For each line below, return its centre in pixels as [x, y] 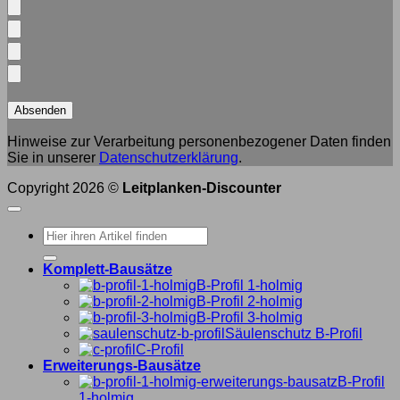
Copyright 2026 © [65, 187]
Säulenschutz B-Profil [294, 333]
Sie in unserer [53, 157]
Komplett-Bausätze [108, 269]
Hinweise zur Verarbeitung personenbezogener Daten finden [199, 141]
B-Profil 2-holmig [250, 301]
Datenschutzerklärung [169, 157]
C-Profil [160, 349]
